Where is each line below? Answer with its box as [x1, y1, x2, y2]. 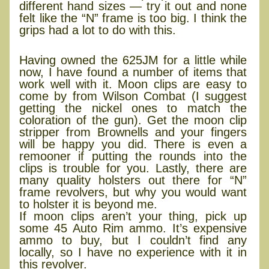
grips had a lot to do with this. [19, 23, 176, 37]
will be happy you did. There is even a [19, 138, 247, 151]
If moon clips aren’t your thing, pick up [19, 210, 247, 223]
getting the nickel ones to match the [19, 101, 247, 115]
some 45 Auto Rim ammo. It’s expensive [19, 222, 247, 235]
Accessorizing [89, 37, 187, 53]
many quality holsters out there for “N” [19, 174, 247, 187]
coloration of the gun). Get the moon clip [19, 113, 247, 127]
